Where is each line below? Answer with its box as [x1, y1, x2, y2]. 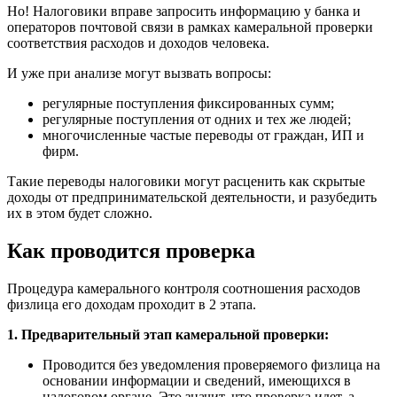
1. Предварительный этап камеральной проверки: [7, 327, 329, 343]
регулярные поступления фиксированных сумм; [43, 96, 334, 112]
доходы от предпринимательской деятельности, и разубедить [7, 190, 377, 206]
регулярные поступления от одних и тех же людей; [43, 112, 351, 128]
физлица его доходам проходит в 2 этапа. [7, 297, 256, 313]
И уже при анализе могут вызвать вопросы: [7, 66, 271, 82]
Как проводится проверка [7, 239, 255, 263]
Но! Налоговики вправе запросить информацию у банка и [7, 4, 361, 19]
